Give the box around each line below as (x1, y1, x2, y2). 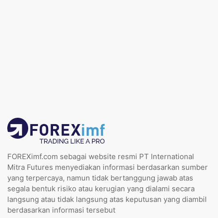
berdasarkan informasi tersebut (7, 205, 115, 215)
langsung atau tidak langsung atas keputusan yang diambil (7, 195, 207, 204)
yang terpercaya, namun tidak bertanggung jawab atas (7, 173, 193, 182)
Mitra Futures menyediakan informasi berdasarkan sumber (7, 163, 208, 172)
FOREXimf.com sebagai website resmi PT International (7, 152, 194, 161)
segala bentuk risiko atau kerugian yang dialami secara (7, 184, 195, 193)
